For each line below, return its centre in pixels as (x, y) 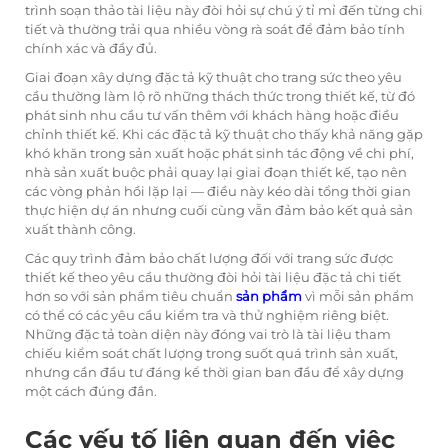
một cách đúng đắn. (91, 391)
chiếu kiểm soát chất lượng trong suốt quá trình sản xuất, (211, 353)
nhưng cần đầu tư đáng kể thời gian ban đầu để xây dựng (214, 372)
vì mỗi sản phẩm (359, 296)
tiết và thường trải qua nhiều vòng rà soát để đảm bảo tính (215, 29)
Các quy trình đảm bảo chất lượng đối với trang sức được (209, 258)
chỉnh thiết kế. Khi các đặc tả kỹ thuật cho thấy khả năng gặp (224, 134)
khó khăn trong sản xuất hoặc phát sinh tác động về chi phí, (219, 153)
